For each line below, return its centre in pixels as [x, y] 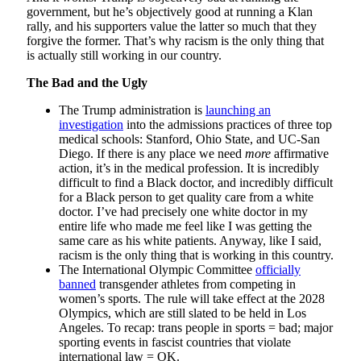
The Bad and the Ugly [87, 82]
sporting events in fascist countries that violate [175, 342]
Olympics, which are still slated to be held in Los [183, 313]
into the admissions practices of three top [228, 124]
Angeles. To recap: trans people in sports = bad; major [196, 327]
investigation [91, 124]
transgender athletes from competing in [196, 284]
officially [278, 269]
